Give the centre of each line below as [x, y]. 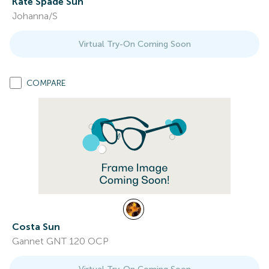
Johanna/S [35, 16]
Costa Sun [36, 227]
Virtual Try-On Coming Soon [134, 44]
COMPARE [46, 83]
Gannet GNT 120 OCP [60, 241]
